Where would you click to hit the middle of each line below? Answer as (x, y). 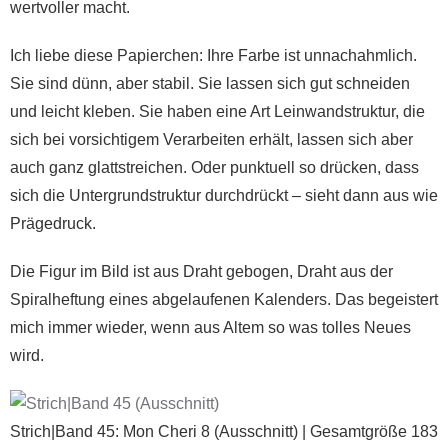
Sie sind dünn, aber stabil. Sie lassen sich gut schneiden (210, 84)
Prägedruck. (53, 224)
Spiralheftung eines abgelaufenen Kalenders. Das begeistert (224, 300)
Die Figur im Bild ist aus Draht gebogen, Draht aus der (201, 272)
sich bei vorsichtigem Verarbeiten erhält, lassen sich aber (211, 140)
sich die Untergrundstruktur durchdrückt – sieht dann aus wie (224, 196)
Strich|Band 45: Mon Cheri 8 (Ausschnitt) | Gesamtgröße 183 (224, 432)
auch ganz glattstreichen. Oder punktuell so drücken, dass (214, 168)
